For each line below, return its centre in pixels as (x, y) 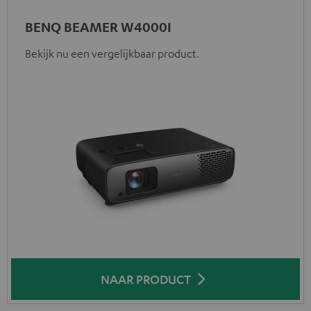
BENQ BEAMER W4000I (98, 26)
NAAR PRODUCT (146, 279)
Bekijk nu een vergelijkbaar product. (112, 53)
